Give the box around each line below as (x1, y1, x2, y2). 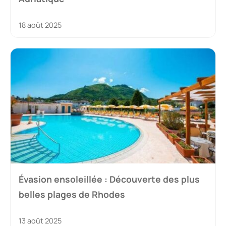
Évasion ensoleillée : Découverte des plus (19, 173, 200, 186)
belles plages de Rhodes (19, 188, 125, 201)
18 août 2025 (19, 20, 62, 30)
